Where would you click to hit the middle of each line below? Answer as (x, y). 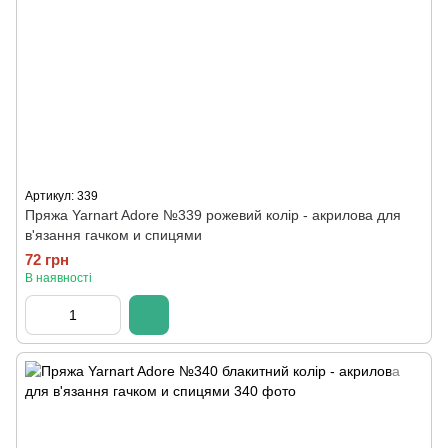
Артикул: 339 (61, 196)
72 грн (47, 259)
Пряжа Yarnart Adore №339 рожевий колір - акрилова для (213, 215)
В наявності (58, 278)
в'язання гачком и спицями (113, 235)
